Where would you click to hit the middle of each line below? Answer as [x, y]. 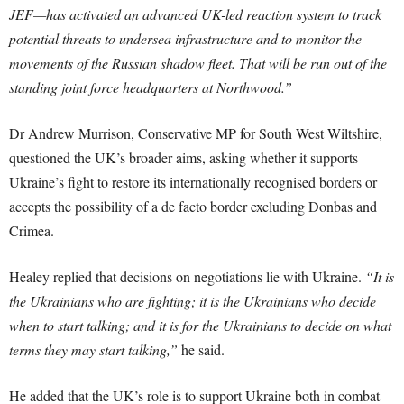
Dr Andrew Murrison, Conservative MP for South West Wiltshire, [196, 133]
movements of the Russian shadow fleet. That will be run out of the [198, 63]
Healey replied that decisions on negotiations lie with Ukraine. [187, 276]
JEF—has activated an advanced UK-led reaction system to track [195, 14]
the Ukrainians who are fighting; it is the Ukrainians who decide [193, 301]
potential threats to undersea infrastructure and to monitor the [185, 38]
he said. [201, 349]
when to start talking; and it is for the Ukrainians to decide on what [200, 325]
